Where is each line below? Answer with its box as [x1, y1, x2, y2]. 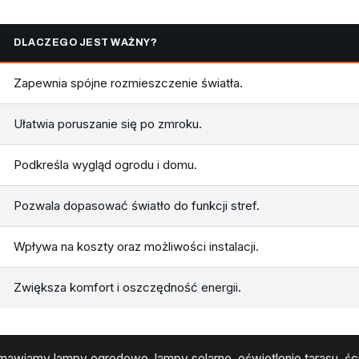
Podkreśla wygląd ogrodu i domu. [14, 157, 197, 173]
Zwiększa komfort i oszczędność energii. [14, 280, 241, 296]
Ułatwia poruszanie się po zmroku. [14, 116, 202, 132]
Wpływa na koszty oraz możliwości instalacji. [14, 239, 259, 255]
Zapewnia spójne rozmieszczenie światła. [14, 75, 243, 91]
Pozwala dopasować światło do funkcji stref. [14, 198, 260, 214]
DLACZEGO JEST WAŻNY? [14, 37, 157, 49]
